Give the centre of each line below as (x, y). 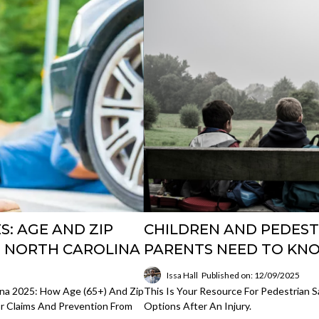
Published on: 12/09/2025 (251, 275)
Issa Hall (183, 275)
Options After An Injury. (198, 306)
